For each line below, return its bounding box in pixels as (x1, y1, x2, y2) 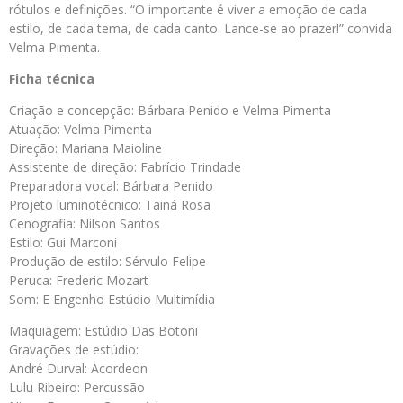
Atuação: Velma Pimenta (9, 121, 152, 138)
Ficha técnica (9, 70, 94, 87)
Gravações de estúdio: (9, 341, 139, 358)
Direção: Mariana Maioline (9, 139, 162, 157)
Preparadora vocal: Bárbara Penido (9, 177, 213, 194)
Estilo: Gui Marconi (9, 234, 117, 251)
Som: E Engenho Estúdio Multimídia (9, 291, 215, 308)
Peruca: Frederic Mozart (9, 272, 148, 289)
